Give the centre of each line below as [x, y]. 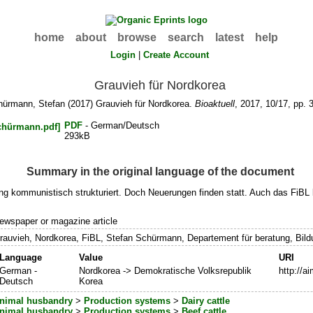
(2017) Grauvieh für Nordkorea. [130, 104]
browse [137, 37]
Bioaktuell [214, 104]
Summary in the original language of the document [160, 171]
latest [230, 37]
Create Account [176, 55]
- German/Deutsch [121, 126]
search [186, 37]
